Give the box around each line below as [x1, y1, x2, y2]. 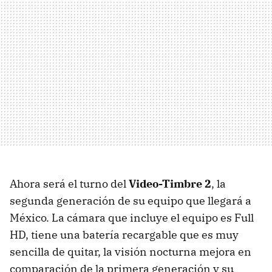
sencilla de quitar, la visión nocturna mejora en [10, 244, 251, 259]
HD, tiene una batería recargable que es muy [10, 227, 239, 242]
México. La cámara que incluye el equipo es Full [10, 210, 254, 225]
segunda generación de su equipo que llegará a [10, 193, 251, 208]
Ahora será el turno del [10, 176, 129, 191]
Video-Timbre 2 [129, 176, 211, 191]
